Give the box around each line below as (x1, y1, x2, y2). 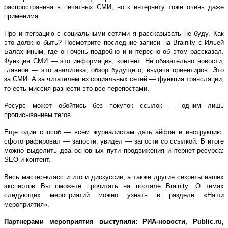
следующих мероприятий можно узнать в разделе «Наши (4, 191, 224, 199)
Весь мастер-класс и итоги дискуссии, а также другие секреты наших (4, 173, 224, 181)
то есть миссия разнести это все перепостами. (4, 84, 149, 92)
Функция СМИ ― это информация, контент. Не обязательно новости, (4, 56, 224, 65)
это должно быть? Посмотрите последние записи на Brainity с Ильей (4, 38, 224, 46)
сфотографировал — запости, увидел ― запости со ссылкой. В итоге (4, 137, 224, 145)
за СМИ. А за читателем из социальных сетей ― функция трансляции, (4, 75, 224, 83)
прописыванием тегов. (4, 110, 73, 119)
